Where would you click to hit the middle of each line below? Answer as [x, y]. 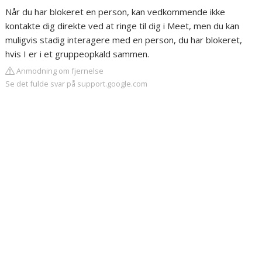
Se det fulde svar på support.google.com [77, 84]
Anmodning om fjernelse [59, 71]
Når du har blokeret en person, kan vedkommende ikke [116, 12]
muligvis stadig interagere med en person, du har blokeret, [124, 40]
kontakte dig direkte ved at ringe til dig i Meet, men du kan [123, 26]
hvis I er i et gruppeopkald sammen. [77, 54]
